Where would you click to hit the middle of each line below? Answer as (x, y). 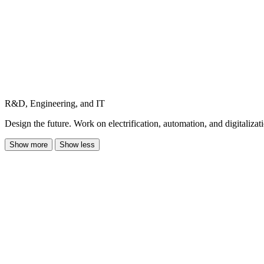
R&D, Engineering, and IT (55, 103)
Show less (77, 144)
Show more (29, 144)
